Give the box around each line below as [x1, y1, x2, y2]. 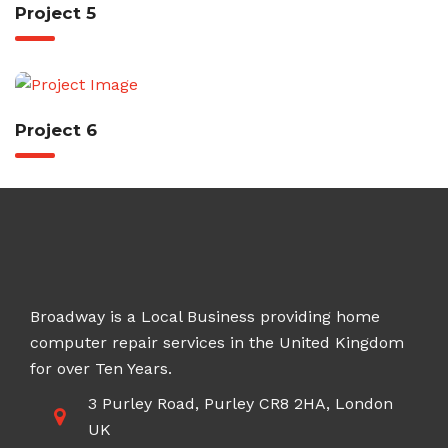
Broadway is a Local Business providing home [30, 307, 380, 326]
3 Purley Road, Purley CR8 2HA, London [87, 394, 393, 413]
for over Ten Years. [30, 359, 172, 378]
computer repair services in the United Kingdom [30, 333, 404, 352]
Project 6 [15, 120, 97, 140]
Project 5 [15, 3, 96, 23]
